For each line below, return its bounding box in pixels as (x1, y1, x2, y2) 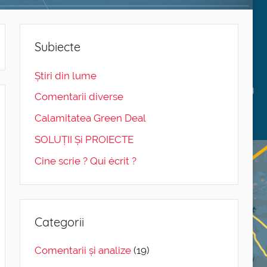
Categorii (34, 214, 84, 229)
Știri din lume (34, 69, 97, 82)
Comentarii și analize (34, 244, 131, 257)
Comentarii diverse (34, 91, 123, 103)
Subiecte (34, 39, 80, 55)
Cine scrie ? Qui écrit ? (34, 154, 136, 167)
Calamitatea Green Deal (34, 112, 146, 125)
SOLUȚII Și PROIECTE (34, 133, 133, 145)
